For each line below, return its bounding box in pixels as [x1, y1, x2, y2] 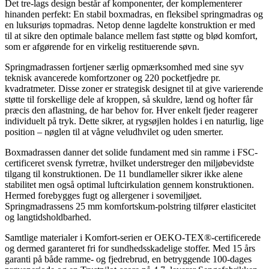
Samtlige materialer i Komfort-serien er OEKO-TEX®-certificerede [5, 232, 261, 243]
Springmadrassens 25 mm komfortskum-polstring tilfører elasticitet [5, 201, 256, 212]
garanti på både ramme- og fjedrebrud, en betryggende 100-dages [5, 254, 252, 265]
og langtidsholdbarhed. [5, 212, 91, 223]
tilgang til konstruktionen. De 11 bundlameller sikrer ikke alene [5, 169, 243, 180]
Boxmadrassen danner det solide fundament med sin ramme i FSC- [5, 147, 258, 158]
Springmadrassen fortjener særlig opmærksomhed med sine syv [5, 62, 244, 73]
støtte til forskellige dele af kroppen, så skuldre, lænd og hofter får [5, 94, 253, 105]
